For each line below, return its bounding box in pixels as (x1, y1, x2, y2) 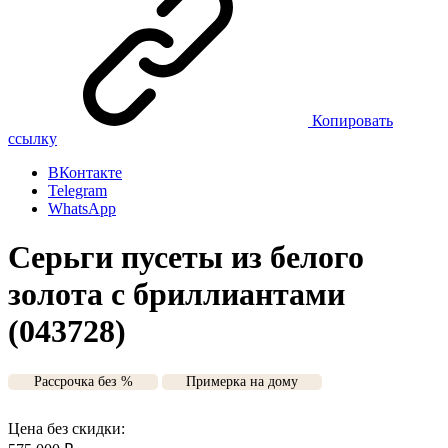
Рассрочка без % (33, 373, 133, 389)
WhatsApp (48, 200, 116, 217)
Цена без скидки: (8, 419, 125, 437)
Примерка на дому (186, 373, 298, 389)
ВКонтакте (48, 164, 122, 181)
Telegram (48, 182, 107, 199)
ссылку (8, 130, 57, 147)
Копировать (312, 112, 393, 129)
